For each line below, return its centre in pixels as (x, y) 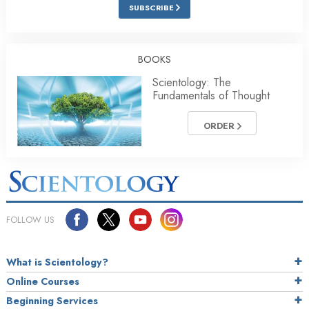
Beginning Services (52, 300)
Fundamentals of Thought (211, 96)
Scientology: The (192, 83)
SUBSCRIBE (152, 8)
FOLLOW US (30, 219)
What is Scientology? (57, 262)
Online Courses (43, 281)
